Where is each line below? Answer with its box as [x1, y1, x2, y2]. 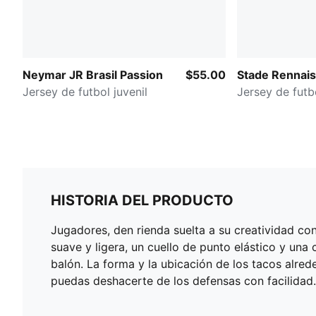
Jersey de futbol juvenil [23, 84, 147, 99]
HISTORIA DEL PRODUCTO [51, 191, 233, 209]
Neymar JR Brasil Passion [23, 67, 163, 82]
